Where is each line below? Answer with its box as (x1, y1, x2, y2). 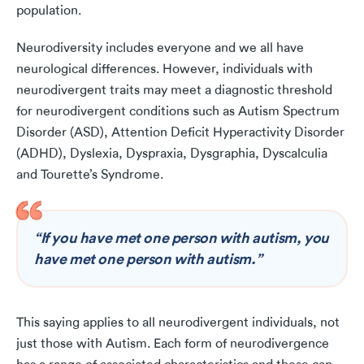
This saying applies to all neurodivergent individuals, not (16, 315, 340, 331)
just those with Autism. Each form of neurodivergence (16, 336, 329, 352)
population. (16, 3, 81, 19)
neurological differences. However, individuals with (16, 62, 313, 77)
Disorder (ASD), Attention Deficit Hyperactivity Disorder (16, 125, 344, 141)
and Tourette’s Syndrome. (16, 167, 167, 183)
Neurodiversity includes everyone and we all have (16, 41, 304, 56)
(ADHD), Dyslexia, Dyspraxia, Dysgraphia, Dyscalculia (16, 146, 327, 162)
